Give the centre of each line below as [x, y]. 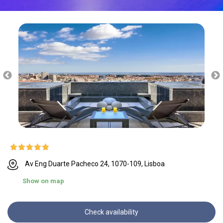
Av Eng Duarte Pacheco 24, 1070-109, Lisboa [95, 164]
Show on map [43, 181]
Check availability [111, 212]
